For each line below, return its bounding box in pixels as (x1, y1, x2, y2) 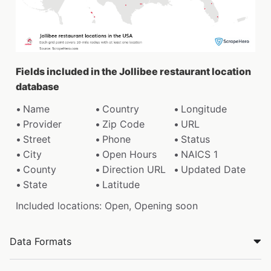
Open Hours (102, 148, 157, 160)
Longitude (181, 102, 227, 115)
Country (102, 102, 139, 115)
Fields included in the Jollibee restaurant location (16, 65, 251, 77)
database (16, 80, 59, 93)
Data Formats (10, 235, 71, 247)
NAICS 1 (181, 148, 218, 160)
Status (181, 132, 211, 145)
